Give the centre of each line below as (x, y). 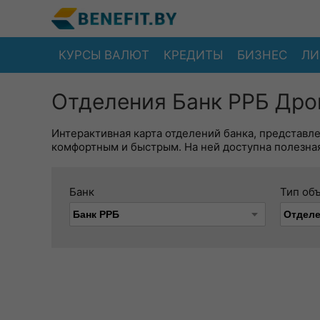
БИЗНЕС (262, 55)
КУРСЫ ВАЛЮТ (104, 55)
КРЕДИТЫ (193, 55)
